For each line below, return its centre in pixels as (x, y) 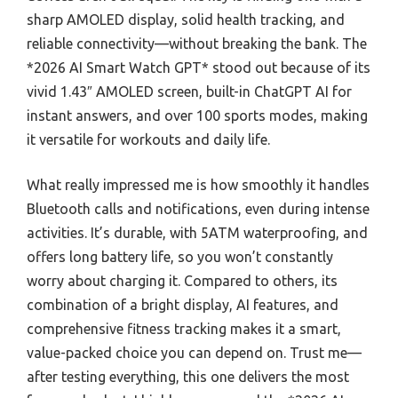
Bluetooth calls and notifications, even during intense (198, 209)
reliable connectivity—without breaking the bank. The (197, 44)
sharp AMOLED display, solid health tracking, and (186, 20)
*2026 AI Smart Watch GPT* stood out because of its (199, 68)
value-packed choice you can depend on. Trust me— (194, 353)
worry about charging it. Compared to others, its (182, 281)
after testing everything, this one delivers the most (188, 377)
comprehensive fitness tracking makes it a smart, (184, 329)
